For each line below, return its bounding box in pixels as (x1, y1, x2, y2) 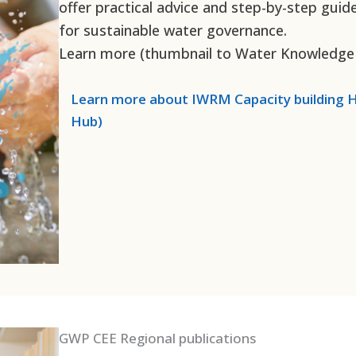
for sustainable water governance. (59, 21, 288, 41)
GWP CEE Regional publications (59, 328, 260, 347)
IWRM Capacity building (192, 90, 345, 109)
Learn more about (71, 90, 192, 109)
